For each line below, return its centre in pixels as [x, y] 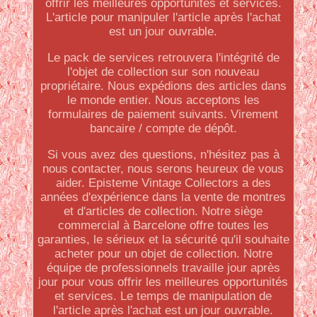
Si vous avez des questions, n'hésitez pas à [163, 155]
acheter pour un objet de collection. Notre [163, 254]
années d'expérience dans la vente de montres [163, 197]
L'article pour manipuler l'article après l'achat [163, 17]
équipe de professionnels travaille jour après [163, 268]
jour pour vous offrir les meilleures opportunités [163, 282]
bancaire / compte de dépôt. [163, 128]
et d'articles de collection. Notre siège [163, 211]
